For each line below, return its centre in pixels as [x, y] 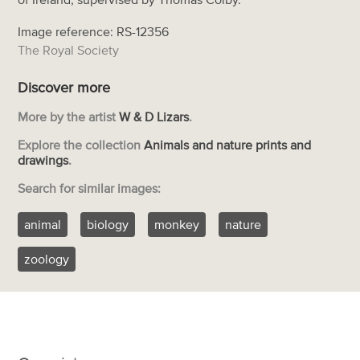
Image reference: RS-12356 [94, 31]
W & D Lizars [154, 117]
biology [108, 225]
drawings [43, 160]
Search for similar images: [90, 188]
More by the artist [69, 117]
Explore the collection [81, 145]
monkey [177, 225]
